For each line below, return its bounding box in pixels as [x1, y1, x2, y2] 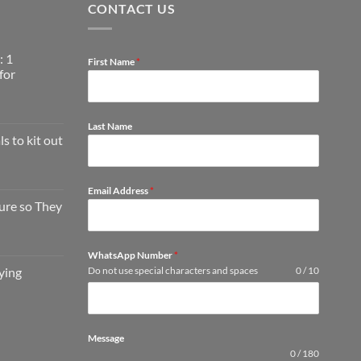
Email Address [87, 185, 150, 197]
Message [87, 332, 124, 345]
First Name [87, 56, 136, 68]
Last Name [87, 120, 132, 133]
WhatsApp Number [87, 249, 174, 262]
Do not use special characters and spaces [87, 264, 258, 277]
